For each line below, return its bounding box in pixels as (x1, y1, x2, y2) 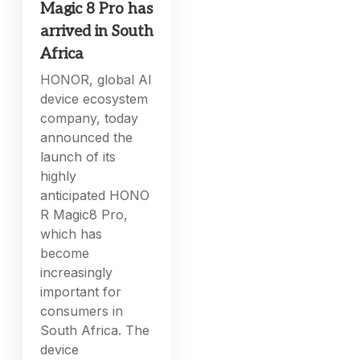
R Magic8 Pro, (40, 207, 129, 223)
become (40, 245, 90, 262)
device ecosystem (40, 91, 149, 108)
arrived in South (40, 22, 154, 42)
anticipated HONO (40, 187, 150, 204)
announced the (40, 129, 133, 146)
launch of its (40, 149, 117, 166)
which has (40, 226, 103, 243)
